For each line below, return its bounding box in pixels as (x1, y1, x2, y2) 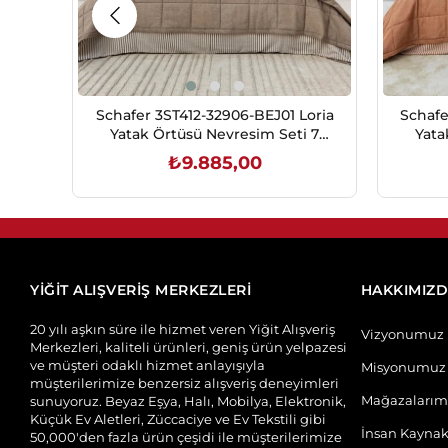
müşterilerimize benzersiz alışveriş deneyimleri (30, 375, 339, 391)
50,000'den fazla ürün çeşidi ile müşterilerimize (30, 429, 342, 445)
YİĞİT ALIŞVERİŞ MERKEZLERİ (30, 281, 251, 299)
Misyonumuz (360, 359, 446, 375)
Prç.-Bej (186, 144, 243, 162)
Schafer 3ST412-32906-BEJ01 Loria (95, 106, 334, 124)
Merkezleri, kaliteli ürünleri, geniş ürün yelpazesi (30, 339, 347, 355)
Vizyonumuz (360, 326, 444, 342)
